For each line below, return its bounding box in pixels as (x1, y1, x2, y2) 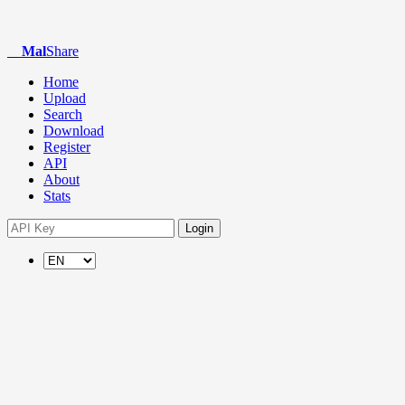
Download (43, 123, 104, 138)
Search (43, 107, 82, 122)
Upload (43, 90, 86, 106)
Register (43, 139, 90, 155)
